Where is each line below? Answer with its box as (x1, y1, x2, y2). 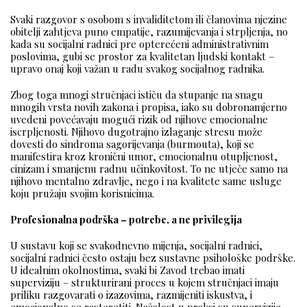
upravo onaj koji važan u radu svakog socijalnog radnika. (10, 62, 267, 76)
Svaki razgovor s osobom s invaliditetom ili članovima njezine (10, 12, 287, 27)
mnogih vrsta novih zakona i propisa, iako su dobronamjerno (10, 100, 287, 114)
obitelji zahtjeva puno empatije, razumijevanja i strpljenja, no (10, 25, 288, 39)
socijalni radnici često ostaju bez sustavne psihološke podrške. (10, 251, 295, 265)
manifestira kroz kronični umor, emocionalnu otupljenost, (10, 149, 278, 164)
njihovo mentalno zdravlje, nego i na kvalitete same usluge (10, 174, 282, 188)
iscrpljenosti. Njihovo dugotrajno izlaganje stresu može (10, 125, 262, 139)
